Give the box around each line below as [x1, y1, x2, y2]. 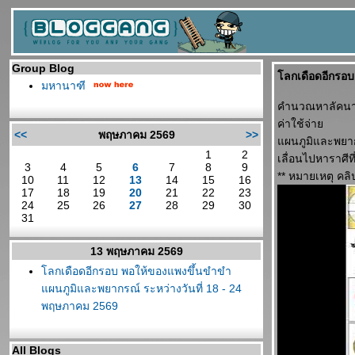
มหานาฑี [41, 79, 86, 92]
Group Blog [12, 62, 74, 74]
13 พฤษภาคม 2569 [90, 245, 183, 258]
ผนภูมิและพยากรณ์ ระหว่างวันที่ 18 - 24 [41, 282, 242, 295]
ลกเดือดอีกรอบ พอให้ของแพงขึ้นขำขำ [41, 265, 231, 277]
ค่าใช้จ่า [277, 117, 323, 130]
